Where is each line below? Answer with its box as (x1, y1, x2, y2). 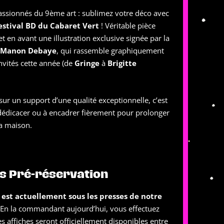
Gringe (74, 58, 99, 68)
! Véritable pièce (99, 20, 155, 30)
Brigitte (107, 58, 136, 68)
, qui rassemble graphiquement (56, 45, 164, 55)
